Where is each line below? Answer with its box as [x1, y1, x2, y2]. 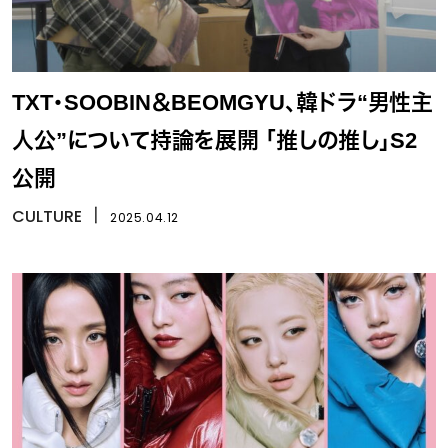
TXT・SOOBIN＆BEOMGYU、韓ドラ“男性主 [12, 90, 433, 116]
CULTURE [12, 205, 82, 229]
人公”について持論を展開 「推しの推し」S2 [12, 128, 417, 154]
